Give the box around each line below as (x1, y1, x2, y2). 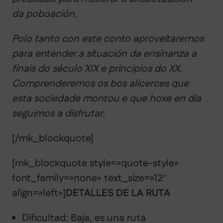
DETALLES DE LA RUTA (66, 186, 170, 200)
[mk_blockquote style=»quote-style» (12, 156, 179, 170)
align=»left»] (12, 186, 66, 200)
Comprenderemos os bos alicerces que (12, 76, 189, 91)
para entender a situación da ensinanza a (12, 46, 197, 61)
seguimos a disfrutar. (12, 106, 105, 120)
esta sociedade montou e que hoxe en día (12, 91, 201, 106)
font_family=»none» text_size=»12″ (12, 171, 167, 185)
